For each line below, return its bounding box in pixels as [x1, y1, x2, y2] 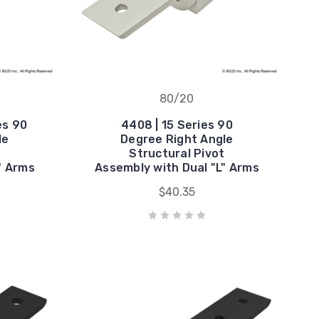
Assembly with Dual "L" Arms [95, 160, 259, 174]
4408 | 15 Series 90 [121, 117, 233, 132]
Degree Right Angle [120, 132, 234, 146]
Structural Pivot [129, 146, 225, 160]
